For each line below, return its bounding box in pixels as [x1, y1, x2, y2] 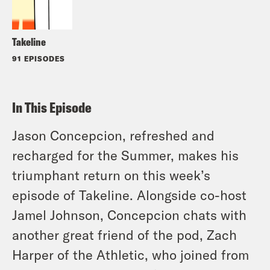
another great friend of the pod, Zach [12, 226, 237, 242]
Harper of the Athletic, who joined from [12, 246, 249, 262]
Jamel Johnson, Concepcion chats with [12, 206, 246, 222]
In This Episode [12, 98, 92, 116]
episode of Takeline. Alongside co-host [12, 186, 246, 202]
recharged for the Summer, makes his [12, 146, 239, 163]
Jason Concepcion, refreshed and [12, 127, 215, 143]
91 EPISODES [12, 54, 65, 63]
